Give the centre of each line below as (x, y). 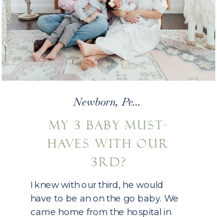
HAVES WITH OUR (108, 144)
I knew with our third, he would (97, 184)
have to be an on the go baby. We (105, 198)
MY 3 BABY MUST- (108, 125)
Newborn (95, 102)
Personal (127, 102)
